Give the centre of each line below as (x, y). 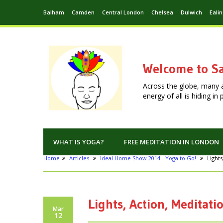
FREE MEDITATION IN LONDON (171, 142)
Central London (123, 12)
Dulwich (191, 12)
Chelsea (162, 12)
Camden (83, 12)
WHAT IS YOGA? (79, 142)
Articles (79, 158)
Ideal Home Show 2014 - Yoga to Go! (148, 158)
